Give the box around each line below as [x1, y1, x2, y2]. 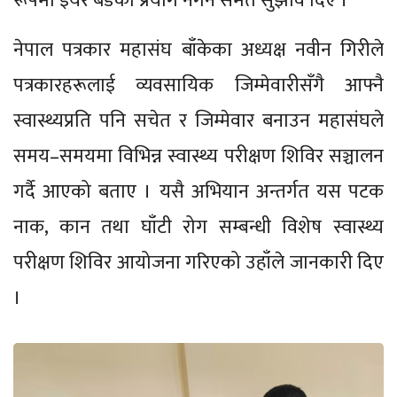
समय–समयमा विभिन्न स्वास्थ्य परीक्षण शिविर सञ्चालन [13, 139, 384, 173]
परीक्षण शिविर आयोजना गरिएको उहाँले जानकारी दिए [13, 245, 384, 279]
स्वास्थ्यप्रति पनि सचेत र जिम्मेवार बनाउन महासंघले [13, 104, 384, 137]
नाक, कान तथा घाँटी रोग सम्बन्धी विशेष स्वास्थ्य [13, 210, 384, 244]
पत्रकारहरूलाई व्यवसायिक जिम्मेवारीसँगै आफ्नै [13, 68, 384, 102]
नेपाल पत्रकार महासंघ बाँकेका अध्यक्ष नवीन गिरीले [13, 33, 384, 66]
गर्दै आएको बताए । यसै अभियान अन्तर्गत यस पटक [13, 175, 384, 208]
